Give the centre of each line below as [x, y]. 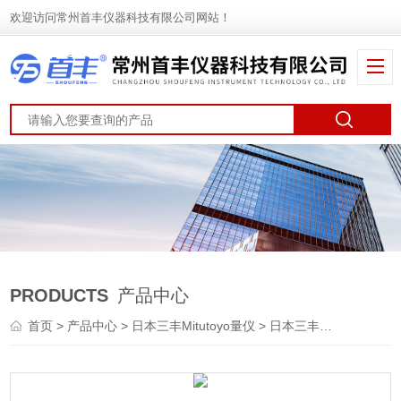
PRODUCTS [60, 296]
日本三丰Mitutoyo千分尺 [295, 326]
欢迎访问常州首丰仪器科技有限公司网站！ [121, 17]
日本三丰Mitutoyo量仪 [194, 326]
